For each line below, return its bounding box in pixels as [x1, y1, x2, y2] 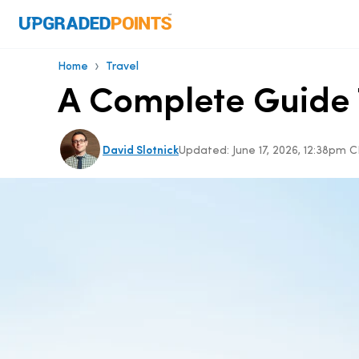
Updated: [179, 144, 232, 157]
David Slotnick [103, 144, 179, 157]
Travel [106, 61, 139, 73]
